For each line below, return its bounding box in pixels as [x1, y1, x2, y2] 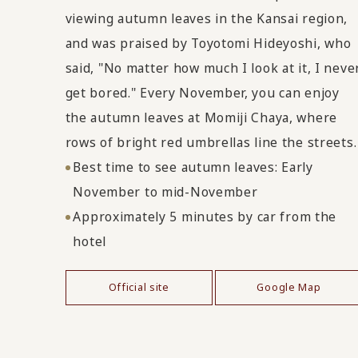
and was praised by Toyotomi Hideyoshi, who [65, 34, 352, 53]
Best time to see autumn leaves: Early [73, 158, 313, 177]
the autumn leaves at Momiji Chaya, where [65, 109, 337, 127]
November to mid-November [73, 183, 258, 201]
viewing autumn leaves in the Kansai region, [65, 10, 348, 28]
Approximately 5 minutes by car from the [73, 208, 337, 226]
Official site [108, 280, 169, 294]
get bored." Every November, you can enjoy [65, 84, 340, 102]
